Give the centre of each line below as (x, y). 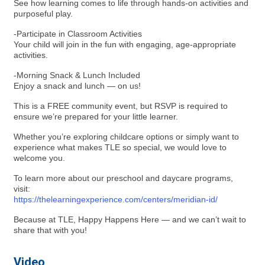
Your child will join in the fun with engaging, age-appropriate (125, 44)
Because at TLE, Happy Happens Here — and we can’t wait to (130, 219)
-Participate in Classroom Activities (78, 34)
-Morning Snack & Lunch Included (77, 75)
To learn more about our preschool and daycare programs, (123, 178)
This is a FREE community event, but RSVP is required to (121, 106)
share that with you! (51, 230)
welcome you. (39, 158)
